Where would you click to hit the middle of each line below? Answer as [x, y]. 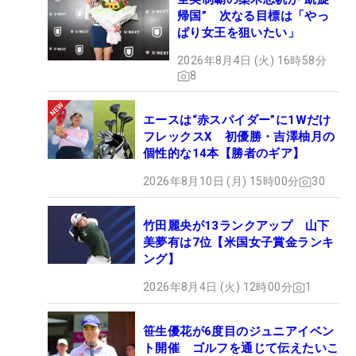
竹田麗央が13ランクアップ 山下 [236, 226]
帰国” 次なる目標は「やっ [253, 16]
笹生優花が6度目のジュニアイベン [239, 332]
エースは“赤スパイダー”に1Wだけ [237, 120]
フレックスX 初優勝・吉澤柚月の [239, 137]
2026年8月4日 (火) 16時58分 [252, 61]
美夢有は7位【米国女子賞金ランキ [239, 243]
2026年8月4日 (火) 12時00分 [218, 287]
